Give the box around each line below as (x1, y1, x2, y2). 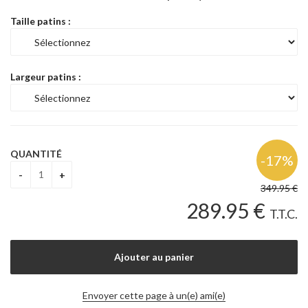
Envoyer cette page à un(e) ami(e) (82, 289, 225, 302)
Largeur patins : (10, 71, 81, 83)
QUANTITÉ (10, 148, 62, 160)
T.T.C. (269, 206, 298, 222)
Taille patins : (10, 15, 71, 27)
